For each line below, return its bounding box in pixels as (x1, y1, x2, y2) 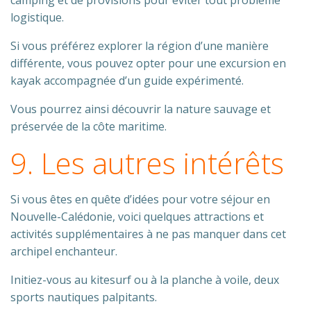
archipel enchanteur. (10, 244, 117, 259)
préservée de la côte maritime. (10, 119, 167, 134)
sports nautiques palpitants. (10, 289, 157, 305)
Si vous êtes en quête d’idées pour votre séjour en (10, 192, 270, 207)
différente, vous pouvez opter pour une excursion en (10, 56, 286, 71)
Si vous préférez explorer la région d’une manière (10, 38, 269, 53)
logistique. (10, 10, 64, 25)
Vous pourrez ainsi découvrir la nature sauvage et (10, 101, 271, 117)
